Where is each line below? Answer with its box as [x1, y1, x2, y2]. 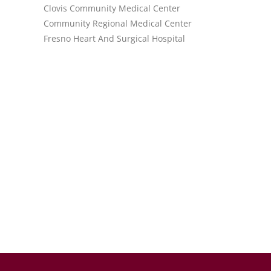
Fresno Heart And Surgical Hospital [44, 33, 186, 44]
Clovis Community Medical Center [44, 2, 181, 14]
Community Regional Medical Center [44, 18, 192, 29]
